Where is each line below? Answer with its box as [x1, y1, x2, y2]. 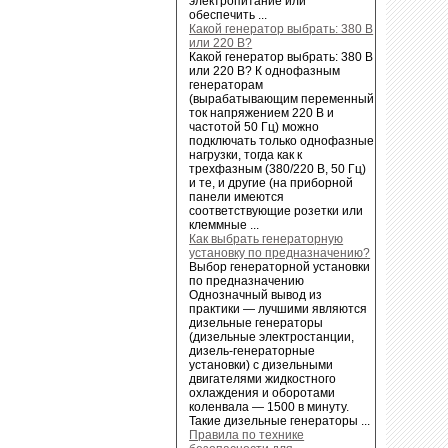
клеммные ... [189, 217, 260, 232]
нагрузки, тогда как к [189, 147, 303, 162]
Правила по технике [189, 427, 305, 442]
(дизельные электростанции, [189, 329, 355, 344]
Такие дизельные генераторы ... [189, 413, 371, 428]
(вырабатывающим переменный [189, 91, 375, 106]
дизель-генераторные [189, 343, 316, 358]
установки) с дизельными [189, 357, 334, 372]
